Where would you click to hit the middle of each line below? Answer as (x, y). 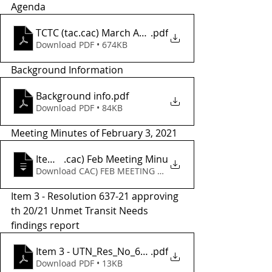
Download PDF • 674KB (82, 45)
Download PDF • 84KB (79, 108)
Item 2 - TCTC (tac (75, 159)
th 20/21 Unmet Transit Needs (81, 211)
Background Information (67, 70)
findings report (45, 225)
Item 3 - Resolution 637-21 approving (96, 196)
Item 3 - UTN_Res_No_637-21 (100, 251)
